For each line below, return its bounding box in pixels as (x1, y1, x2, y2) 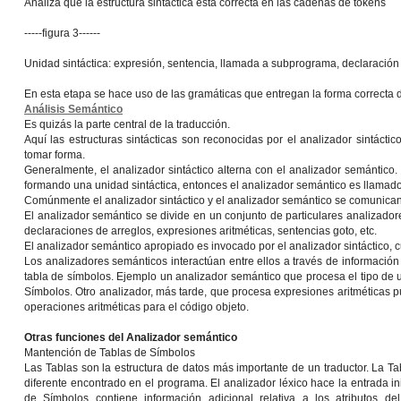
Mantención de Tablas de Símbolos (24, 346, 195, 359)
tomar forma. (24, 149, 85, 161)
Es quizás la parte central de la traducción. (24, 118, 230, 131)
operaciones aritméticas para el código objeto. (24, 301, 249, 313)
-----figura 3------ (24, 27, 100, 39)
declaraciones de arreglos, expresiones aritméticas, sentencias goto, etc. (24, 225, 377, 237)
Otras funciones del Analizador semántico (24, 331, 237, 344)
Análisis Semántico (24, 103, 123, 115)
